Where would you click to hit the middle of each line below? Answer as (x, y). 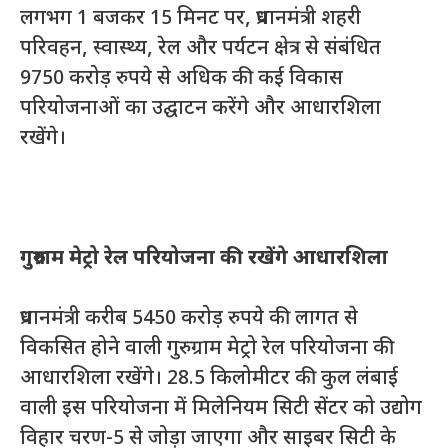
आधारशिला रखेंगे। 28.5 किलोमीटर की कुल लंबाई (209, 378)
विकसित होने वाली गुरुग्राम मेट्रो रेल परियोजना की (207, 348)
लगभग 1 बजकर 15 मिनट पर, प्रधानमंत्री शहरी (190, 18)
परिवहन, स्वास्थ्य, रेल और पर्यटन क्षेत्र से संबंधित (200, 48)
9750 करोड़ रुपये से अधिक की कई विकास (181, 78)
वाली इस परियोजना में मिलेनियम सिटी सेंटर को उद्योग (221, 408)
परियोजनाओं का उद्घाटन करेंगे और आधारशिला (200, 108)
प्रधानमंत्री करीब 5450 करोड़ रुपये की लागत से (189, 318)
